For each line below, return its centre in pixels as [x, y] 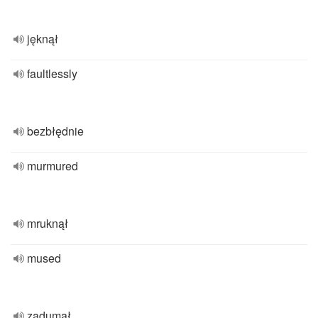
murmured [53, 166]
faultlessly [52, 73]
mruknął [48, 223]
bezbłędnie [55, 131]
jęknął [43, 39]
